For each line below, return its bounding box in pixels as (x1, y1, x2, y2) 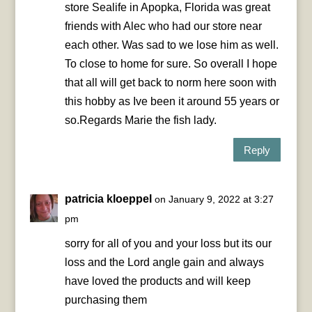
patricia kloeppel (64, 193, 152, 205)
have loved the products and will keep (64, 275, 251, 288)
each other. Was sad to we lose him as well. (64, 39, 279, 52)
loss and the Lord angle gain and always (64, 256, 264, 269)
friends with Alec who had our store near (64, 20, 262, 33)
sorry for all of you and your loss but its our (64, 237, 272, 250)
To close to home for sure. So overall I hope (64, 58, 277, 70)
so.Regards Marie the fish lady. (64, 114, 217, 127)
